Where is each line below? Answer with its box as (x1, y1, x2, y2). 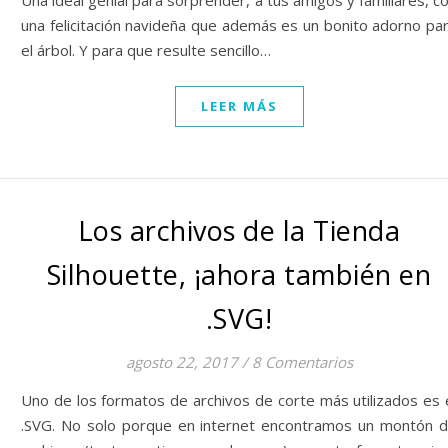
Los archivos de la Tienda (77, 212, 401, 249)
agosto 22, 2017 (125, 352, 238, 372)
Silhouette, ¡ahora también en (46, 256, 432, 293)
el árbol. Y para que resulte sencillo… (21, 40, 271, 60)
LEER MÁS (200, 97, 278, 115)
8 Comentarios (251, 352, 353, 372)
